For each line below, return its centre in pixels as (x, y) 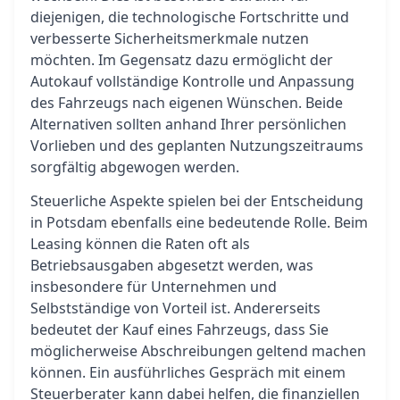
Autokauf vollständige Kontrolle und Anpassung (192, 81)
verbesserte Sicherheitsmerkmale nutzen (170, 38)
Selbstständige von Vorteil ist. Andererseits (175, 308)
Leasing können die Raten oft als (140, 244)
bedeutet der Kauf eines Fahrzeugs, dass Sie (179, 329)
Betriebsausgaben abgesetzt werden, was (172, 265)
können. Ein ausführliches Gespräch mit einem (188, 372)
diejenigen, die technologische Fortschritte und (190, 17)
